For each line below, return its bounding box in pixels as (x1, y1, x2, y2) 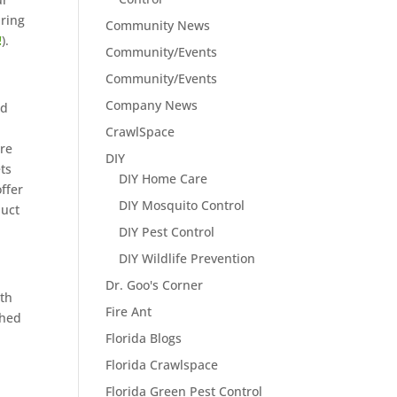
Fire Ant (105, 302, 152, 320)
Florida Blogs (105, 329, 183, 346)
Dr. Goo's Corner (105, 276, 204, 293)
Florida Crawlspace (105, 355, 219, 373)
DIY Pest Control (119, 222, 215, 240)
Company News (105, 96, 198, 113)
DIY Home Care (119, 169, 208, 187)
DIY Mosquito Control (119, 196, 245, 214)
